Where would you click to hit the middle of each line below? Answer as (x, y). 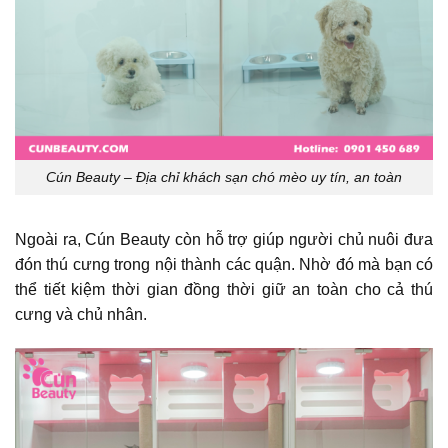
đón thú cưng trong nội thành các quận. (157, 264)
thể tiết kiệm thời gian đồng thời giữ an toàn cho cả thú (224, 289)
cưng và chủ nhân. (81, 314)
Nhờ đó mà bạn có (366, 264)
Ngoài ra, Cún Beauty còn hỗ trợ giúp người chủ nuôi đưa (224, 239)
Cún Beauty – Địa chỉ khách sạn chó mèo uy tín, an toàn (224, 177)
